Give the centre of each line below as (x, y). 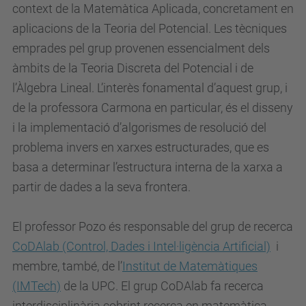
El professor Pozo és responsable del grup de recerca (153, 226)
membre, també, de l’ (67, 266)
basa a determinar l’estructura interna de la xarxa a (148, 167)
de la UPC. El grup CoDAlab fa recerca (162, 286)
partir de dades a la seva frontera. (101, 187)
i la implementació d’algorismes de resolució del (139, 127)
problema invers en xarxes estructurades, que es (141, 147)
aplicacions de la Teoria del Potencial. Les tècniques (150, 28)
